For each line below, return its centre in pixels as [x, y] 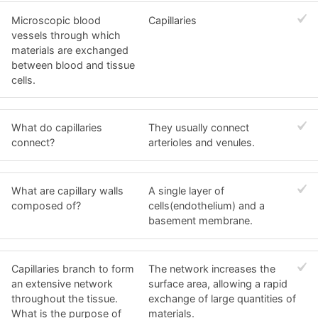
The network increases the [212, 268]
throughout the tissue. [65, 298]
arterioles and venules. [202, 143]
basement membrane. [201, 221]
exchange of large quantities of [223, 298]
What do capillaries [57, 128]
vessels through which [66, 35]
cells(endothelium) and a [207, 206]
